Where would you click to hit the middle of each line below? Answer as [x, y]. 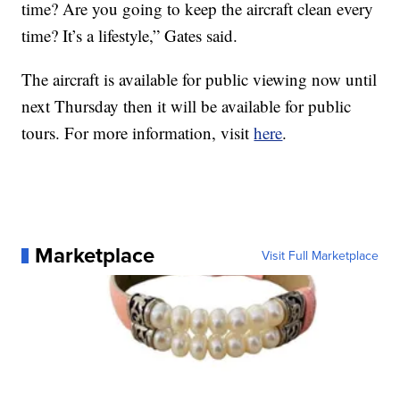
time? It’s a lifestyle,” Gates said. [130, 36]
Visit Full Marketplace [320, 256]
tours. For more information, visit [138, 133]
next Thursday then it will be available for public [187, 106]
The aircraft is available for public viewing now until [200, 79]
